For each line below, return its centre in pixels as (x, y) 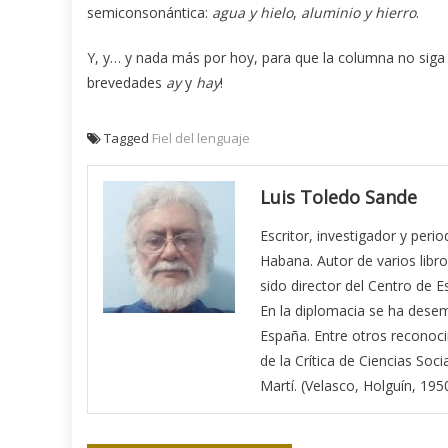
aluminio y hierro (358, 12)
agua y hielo (252, 12)
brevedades (126, 82)
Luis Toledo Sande (339, 196)
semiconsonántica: (149, 12)
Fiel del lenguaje (201, 137)
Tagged (128, 137)
